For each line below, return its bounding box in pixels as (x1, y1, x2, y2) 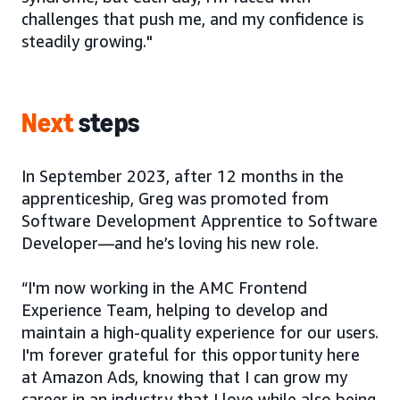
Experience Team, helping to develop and (21, 299, 328, 320)
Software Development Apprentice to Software (21, 210, 378, 230)
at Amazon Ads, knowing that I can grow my (21, 366, 347, 387)
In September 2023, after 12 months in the (21, 165, 344, 186)
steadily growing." (21, 30, 153, 51)
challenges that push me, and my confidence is (21, 8, 363, 29)
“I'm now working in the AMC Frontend (21, 277, 307, 297)
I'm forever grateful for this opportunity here (21, 344, 360, 364)
